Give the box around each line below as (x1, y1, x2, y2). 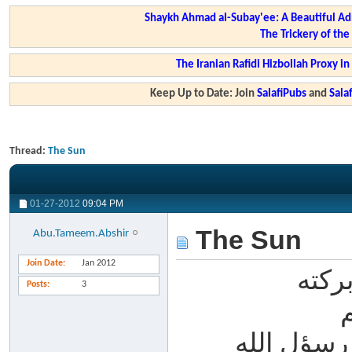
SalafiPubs (257, 88, 307, 100)
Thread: (9, 145, 48, 157)
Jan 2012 (82, 258, 115, 268)
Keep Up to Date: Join (150, 88, 258, 100)
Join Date (27, 258, 63, 268)
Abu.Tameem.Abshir (33, 228, 130, 240)
